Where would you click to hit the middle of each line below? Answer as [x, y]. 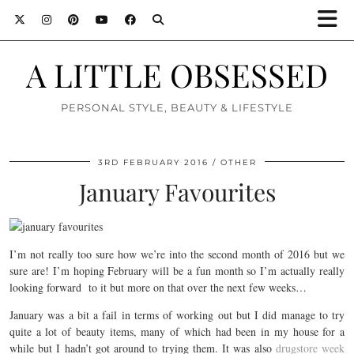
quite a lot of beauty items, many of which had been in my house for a [177, 331]
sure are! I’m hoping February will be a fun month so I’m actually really [177, 271]
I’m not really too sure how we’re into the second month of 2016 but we [177, 254]
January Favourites [177, 192]
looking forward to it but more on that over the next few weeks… [158, 287]
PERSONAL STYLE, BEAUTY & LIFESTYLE [177, 107]
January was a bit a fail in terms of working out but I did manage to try [177, 315]
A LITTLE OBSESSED [177, 74]
